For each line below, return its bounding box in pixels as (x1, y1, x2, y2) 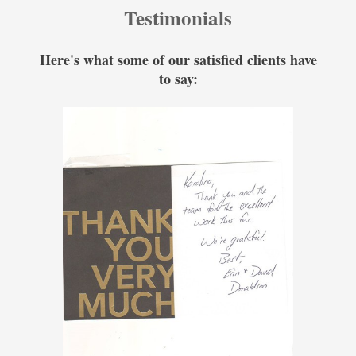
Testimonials (124, 3, 232, 33)
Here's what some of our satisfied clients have (39, 49, 317, 71)
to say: (158, 68, 198, 90)
